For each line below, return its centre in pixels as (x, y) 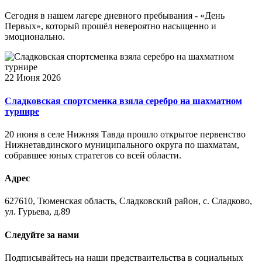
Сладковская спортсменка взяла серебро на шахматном (123, 101)
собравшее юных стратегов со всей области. (93, 155)
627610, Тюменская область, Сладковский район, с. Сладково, (128, 201)
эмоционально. (35, 37)
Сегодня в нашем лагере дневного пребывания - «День (115, 16)
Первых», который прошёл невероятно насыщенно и (111, 26)
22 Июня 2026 (33, 78)
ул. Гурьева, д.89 (37, 212)
